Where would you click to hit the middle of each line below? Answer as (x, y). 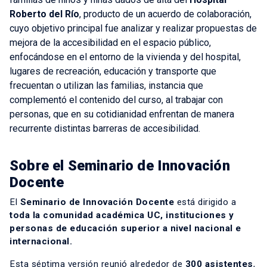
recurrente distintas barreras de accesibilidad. (105, 128)
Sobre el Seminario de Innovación (120, 165)
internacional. (41, 241)
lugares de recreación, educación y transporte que (113, 71)
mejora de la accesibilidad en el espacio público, (110, 42)
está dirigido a (205, 202)
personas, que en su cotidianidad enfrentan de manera (122, 114)
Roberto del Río (44, 14)
